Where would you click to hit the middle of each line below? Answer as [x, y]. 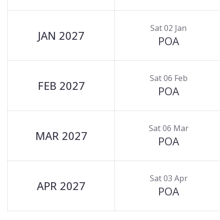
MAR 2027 [61, 136]
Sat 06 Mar [168, 128]
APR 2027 [61, 186]
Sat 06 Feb [168, 78]
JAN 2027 [61, 35]
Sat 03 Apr [168, 178]
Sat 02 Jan [168, 28]
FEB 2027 [61, 85]
